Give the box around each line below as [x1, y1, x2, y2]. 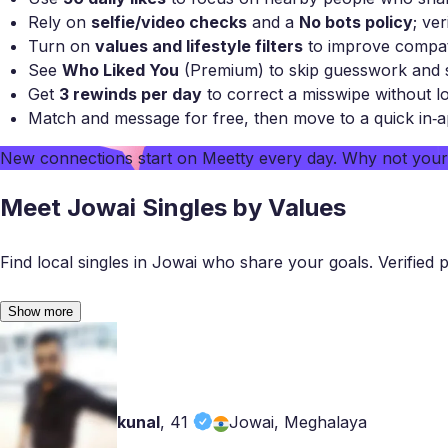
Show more [8, 303, 73, 319]
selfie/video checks [91, 11, 247, 32]
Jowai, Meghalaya [229, 412, 368, 432]
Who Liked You [62, 59, 179, 80]
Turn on [28, 35, 95, 56]
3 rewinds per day [59, 83, 202, 104]
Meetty [202, 147, 254, 168]
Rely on [28, 11, 91, 32]
